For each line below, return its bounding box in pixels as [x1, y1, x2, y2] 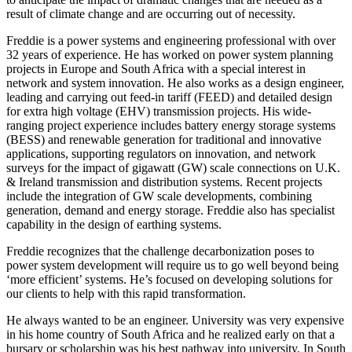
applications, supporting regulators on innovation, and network [6, 147, 316, 160]
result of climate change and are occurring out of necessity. [6, 7, 295, 20]
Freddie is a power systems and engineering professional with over [6, 34, 335, 47]
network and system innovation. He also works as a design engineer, [6, 76, 344, 90]
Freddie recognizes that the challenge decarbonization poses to [6, 244, 314, 258]
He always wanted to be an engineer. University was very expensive [6, 313, 344, 327]
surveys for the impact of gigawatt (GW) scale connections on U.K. [6, 161, 340, 174]
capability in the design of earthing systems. [6, 218, 222, 231]
